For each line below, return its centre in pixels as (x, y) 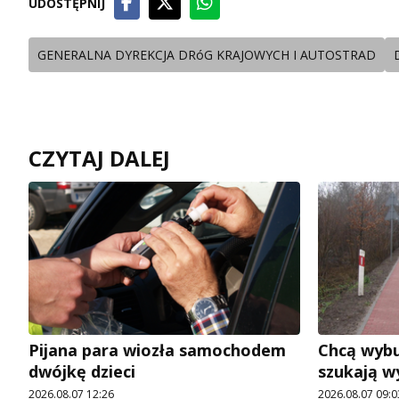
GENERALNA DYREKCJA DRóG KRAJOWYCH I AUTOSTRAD (207, 55)
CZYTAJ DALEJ (99, 159)
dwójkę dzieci (82, 372)
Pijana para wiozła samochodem (157, 350)
